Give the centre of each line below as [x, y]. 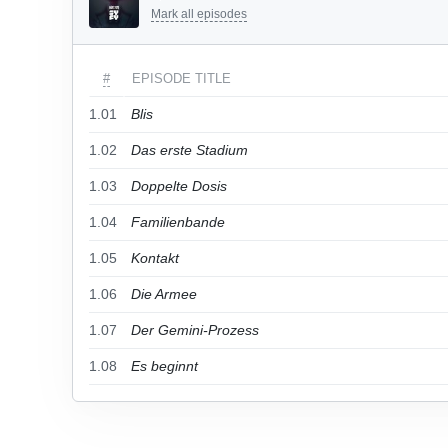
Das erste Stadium [189, 150]
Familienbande [178, 222]
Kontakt [155, 258]
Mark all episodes [199, 14]
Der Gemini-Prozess [195, 330]
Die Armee [164, 294]
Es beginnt [164, 366]
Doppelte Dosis [179, 186]
